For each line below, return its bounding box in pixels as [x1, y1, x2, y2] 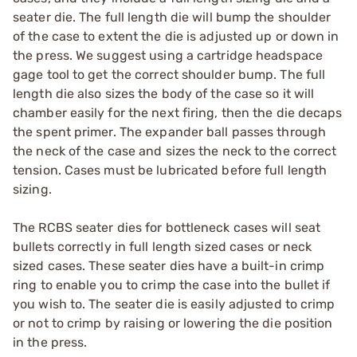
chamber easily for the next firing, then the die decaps [13, 104, 343, 120]
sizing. [13, 181, 52, 197]
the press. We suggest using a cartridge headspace [13, 47, 323, 63]
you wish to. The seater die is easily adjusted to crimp [13, 296, 335, 312]
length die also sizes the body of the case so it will [13, 85, 315, 101]
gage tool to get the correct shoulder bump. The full [13, 66, 326, 82]
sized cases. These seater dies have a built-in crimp [13, 257, 325, 273]
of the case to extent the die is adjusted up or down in [13, 28, 339, 44]
